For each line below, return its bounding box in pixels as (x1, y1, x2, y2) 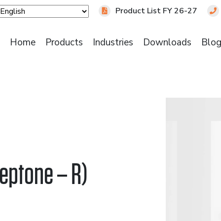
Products (45, 36, 83, 49)
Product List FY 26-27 (115, 5, 198, 16)
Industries (93, 36, 134, 49)
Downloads (143, 36, 192, 49)
